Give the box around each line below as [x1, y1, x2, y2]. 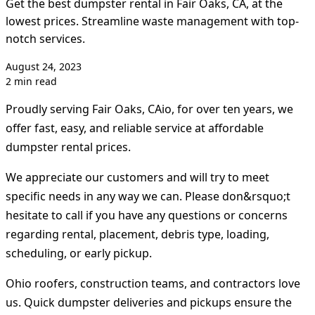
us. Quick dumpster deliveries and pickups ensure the [6, 295, 292, 311]
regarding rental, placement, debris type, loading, [6, 226, 269, 243]
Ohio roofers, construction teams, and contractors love [6, 276, 300, 292]
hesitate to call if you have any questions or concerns [6, 207, 288, 224]
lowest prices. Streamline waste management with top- [6, 13, 299, 30]
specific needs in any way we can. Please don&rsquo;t [6, 188, 290, 205]
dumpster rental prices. [6, 139, 131, 155]
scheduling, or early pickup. [6, 245, 152, 262]
